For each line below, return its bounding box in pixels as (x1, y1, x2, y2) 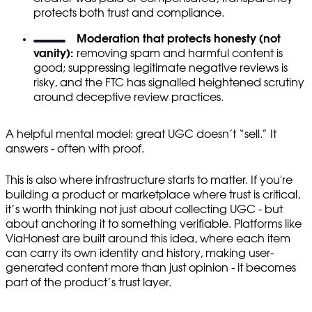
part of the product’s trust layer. (6, 276, 171, 288)
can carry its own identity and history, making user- (6, 247, 274, 259)
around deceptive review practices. (33, 91, 224, 103)
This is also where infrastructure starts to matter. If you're (6, 174, 292, 186)
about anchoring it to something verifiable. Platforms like (6, 218, 302, 230)
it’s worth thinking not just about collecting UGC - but (6, 203, 283, 215)
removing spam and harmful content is (74, 47, 283, 59)
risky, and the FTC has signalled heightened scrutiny (33, 77, 304, 88)
